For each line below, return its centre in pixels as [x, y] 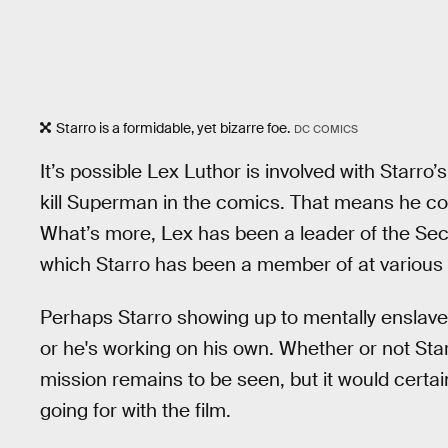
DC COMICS [325, 128]
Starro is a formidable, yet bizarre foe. [173, 127]
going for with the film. [135, 410]
